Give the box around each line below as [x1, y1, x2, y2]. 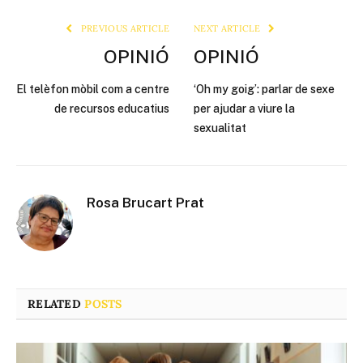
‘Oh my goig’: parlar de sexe [194, 83, 335, 96]
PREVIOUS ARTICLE [78, 23, 169, 35]
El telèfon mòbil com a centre [16, 83, 169, 96]
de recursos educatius [54, 102, 169, 116]
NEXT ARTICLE [194, 23, 263, 35]
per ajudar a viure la [194, 102, 295, 116]
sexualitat [194, 122, 246, 135]
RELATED [28, 297, 85, 312]
